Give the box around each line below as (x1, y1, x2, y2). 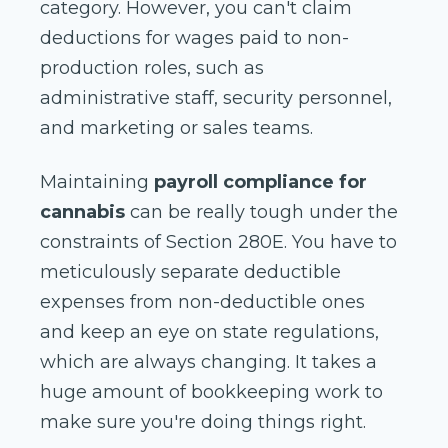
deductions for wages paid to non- (40, 27, 349, 50)
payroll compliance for (154, 171, 367, 194)
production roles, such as (40, 57, 264, 80)
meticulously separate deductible (40, 261, 341, 284)
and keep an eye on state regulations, (40, 321, 379, 344)
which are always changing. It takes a (40, 351, 377, 374)
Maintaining (40, 171, 154, 194)
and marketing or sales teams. (40, 117, 313, 140)
